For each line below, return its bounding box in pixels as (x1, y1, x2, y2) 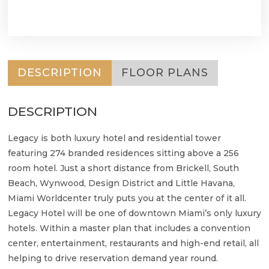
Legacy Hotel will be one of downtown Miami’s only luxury (8, 207, 261, 219)
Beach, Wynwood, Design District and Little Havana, (8, 177, 235, 189)
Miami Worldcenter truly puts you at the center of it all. (8, 192, 246, 204)
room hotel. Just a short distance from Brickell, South (8, 162, 239, 174)
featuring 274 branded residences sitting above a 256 (8, 147, 239, 159)
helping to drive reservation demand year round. (8, 252, 218, 264)
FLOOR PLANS (121, 65, 208, 79)
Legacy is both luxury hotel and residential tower (8, 132, 221, 144)
